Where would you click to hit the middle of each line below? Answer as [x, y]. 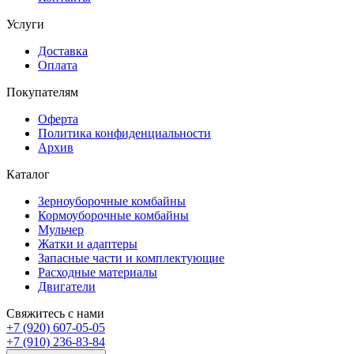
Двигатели [67, 286]
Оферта [58, 119]
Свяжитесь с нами [55, 313]
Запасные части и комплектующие [131, 258]
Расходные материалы [98, 272]
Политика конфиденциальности [124, 133]
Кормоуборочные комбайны [113, 215]
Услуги [27, 24]
